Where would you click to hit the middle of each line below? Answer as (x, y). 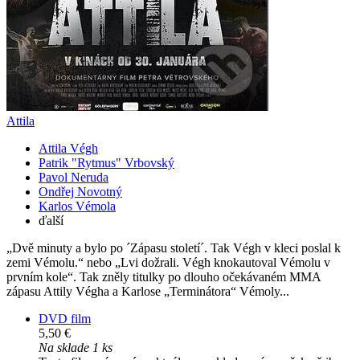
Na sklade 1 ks (76, 348)
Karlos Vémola (77, 207)
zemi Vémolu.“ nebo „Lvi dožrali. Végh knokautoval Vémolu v (168, 263)
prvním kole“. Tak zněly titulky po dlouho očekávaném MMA (164, 277)
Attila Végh (68, 149)
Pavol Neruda (74, 178)
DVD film (65, 319)
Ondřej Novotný (80, 192)
